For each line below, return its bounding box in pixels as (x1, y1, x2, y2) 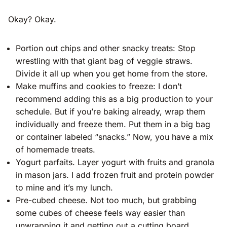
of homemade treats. (16, 144, 95, 155)
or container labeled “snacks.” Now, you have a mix (16, 131, 213, 142)
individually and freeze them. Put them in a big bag (16, 119, 210, 129)
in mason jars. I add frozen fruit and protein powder (16, 169, 214, 180)
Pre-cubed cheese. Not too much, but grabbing (16, 195, 197, 205)
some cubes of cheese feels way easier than (16, 207, 185, 218)
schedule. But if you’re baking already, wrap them (16, 106, 205, 117)
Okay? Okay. (8, 14, 56, 24)
